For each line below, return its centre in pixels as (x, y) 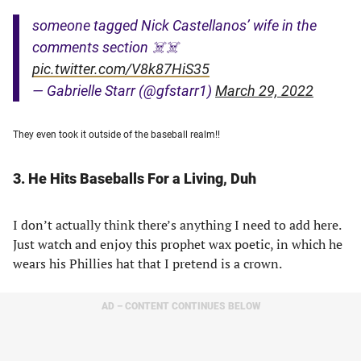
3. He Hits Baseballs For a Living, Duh (138, 178)
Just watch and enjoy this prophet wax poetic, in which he (178, 244)
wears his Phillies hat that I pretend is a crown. (149, 263)
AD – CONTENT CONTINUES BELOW (180, 306)
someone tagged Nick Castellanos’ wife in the (174, 25)
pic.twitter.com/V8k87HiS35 (121, 69)
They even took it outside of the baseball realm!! (116, 135)
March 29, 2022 (264, 91)
